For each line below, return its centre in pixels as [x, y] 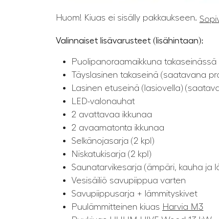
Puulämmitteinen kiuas [117, 207]
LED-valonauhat [103, 101]
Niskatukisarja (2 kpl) [111, 154]
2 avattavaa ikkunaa [112, 114]
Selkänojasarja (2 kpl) [113, 141]
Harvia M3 [183, 207]
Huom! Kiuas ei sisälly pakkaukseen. [128, 18]
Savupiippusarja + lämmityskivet [134, 193]
